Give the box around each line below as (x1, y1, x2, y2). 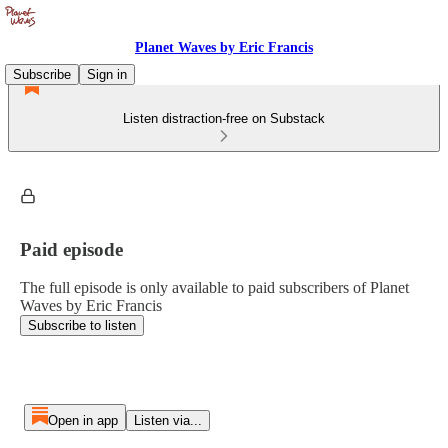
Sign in (87, 67, 127, 82)
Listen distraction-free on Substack (123, 111, 325, 126)
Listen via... (133, 413, 202, 428)
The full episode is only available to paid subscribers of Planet (20, 279, 409, 297)
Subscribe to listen (28, 318, 136, 334)
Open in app (47, 413, 118, 428)
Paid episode (20, 238, 123, 260)
